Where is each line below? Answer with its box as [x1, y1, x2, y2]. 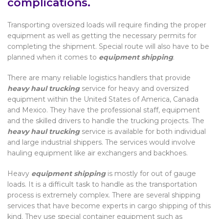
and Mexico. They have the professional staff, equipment [7, 105, 200, 114]
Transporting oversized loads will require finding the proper [7, 20, 206, 29]
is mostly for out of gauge [108, 169, 196, 178]
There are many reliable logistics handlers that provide [7, 73, 191, 82]
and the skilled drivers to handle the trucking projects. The [7, 116, 204, 125]
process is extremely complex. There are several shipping [7, 190, 200, 199]
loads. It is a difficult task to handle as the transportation [7, 179, 197, 189]
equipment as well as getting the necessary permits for [7, 31, 197, 40]
